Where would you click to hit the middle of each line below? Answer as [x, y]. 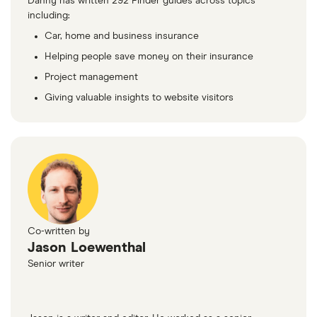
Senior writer [56, 264]
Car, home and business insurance [122, 36]
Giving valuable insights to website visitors [139, 98]
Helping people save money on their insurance [149, 57]
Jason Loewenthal [87, 248]
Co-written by [59, 232]
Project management [91, 77]
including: [49, 16]
